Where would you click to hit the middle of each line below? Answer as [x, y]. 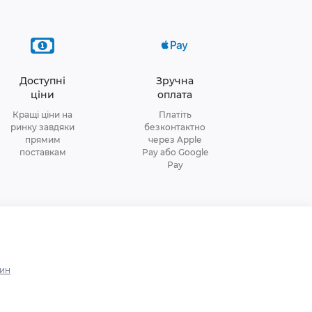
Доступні [42, 80]
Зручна [175, 80]
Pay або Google [175, 152]
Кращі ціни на [42, 114]
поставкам [42, 152]
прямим [42, 139]
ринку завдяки [42, 127]
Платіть [175, 114]
